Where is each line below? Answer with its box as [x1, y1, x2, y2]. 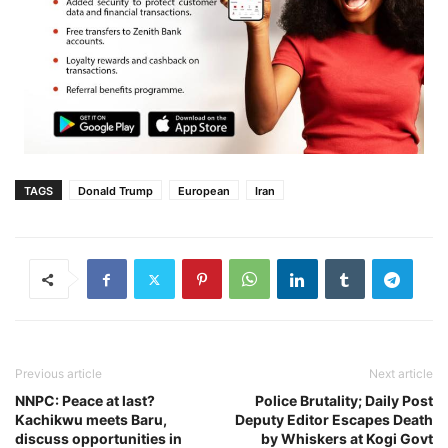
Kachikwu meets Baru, [15, 411, 167, 429]
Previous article [15, 366, 102, 382]
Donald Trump [78, 184, 153, 199]
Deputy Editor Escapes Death [235, 411, 433, 429]
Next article [369, 366, 433, 382]
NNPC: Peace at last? [15, 392, 155, 410]
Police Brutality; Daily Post [255, 392, 433, 410]
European [178, 184, 230, 199]
